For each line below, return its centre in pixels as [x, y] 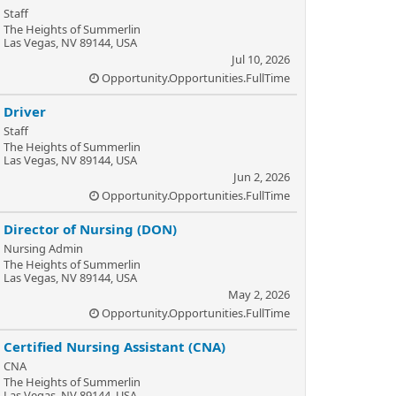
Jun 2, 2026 [262, 177]
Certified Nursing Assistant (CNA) [114, 346]
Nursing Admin [43, 248]
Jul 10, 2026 [261, 59]
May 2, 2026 [259, 294]
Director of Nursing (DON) [90, 229]
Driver [25, 111]
